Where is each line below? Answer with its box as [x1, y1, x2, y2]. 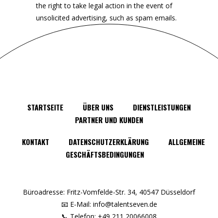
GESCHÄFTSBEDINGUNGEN [65, 149, 144, 160]
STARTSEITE [27, 102, 63, 112]
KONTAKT [22, 136, 49, 147]
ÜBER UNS [83, 102, 113, 112]
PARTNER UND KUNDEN [75, 114, 143, 125]
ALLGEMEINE [168, 136, 205, 147]
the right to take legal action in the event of [36, 1, 172, 10]
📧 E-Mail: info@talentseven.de [61, 200, 157, 209]
